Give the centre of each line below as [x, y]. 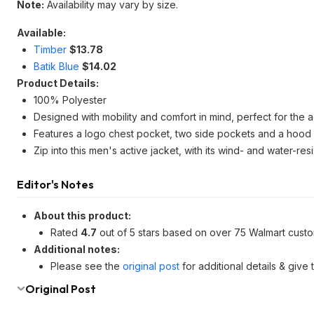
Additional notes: [77, 249]
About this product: [82, 216]
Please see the [87, 266]
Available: [41, 33]
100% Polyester [70, 100]
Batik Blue [56, 66]
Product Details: [58, 83]
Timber [50, 49]
